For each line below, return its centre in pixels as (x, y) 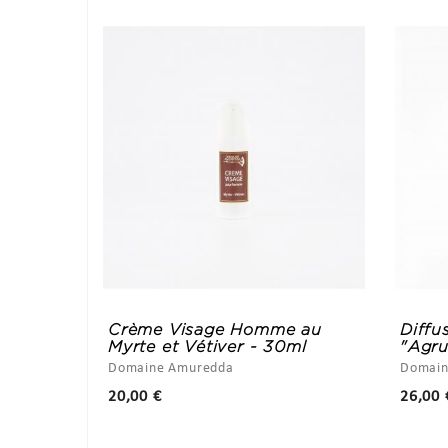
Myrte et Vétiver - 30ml (207, 346)
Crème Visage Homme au (215, 329)
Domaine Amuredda (171, 368)
